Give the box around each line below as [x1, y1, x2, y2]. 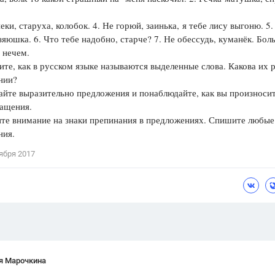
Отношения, [137, 51, 185, 61]
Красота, [223, 51, 259, 61]
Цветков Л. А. [137, 9, 192, 18]
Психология [137, 33, 193, 43]
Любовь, [187, 51, 222, 61]
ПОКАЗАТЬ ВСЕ [151, 82, 213, 90]
